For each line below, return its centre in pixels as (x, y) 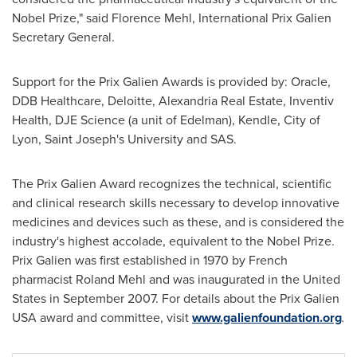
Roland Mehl (111, 279)
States (29, 298)
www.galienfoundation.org (267, 318)
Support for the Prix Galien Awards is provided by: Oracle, (171, 82)
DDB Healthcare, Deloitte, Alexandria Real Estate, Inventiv (173, 101)
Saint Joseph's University (114, 139)
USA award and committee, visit (102, 318)
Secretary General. (63, 37)
